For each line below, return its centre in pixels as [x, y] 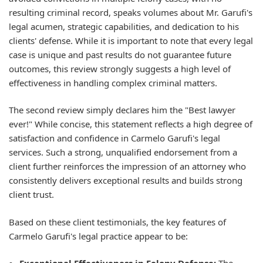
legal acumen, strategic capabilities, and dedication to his [124, 26]
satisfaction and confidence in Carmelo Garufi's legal [114, 138]
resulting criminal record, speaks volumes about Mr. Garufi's [131, 12]
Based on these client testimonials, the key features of [117, 222]
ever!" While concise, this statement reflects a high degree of [131, 124]
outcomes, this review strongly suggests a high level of [120, 68]
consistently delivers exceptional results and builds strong [126, 180]
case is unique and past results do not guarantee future [120, 54]
